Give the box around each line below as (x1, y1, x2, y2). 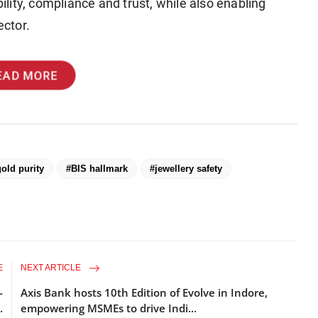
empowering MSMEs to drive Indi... (21, 300, 197, 315)
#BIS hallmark (66, 163, 128, 174)
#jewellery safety (150, 163, 222, 174)
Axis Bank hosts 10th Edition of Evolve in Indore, (21, 285, 268, 300)
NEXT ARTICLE (21, 262, 84, 273)
